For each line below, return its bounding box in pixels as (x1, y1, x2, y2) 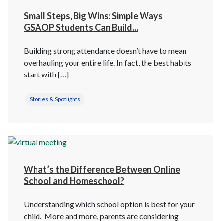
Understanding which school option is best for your (24, 199, 195, 209)
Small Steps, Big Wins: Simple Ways (24, 10, 163, 21)
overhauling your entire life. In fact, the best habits (24, 57, 191, 67)
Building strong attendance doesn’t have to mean (24, 45, 186, 55)
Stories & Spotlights (30, 95, 80, 103)
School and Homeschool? (24, 175, 124, 186)
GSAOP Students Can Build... (24, 21, 138, 33)
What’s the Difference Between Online (24, 163, 180, 175)
